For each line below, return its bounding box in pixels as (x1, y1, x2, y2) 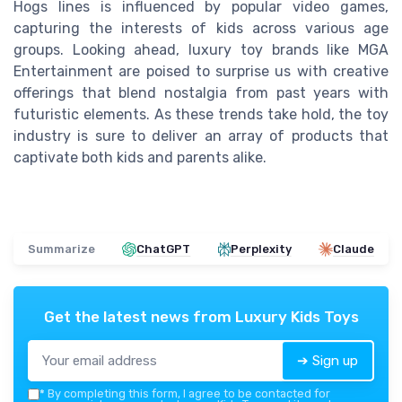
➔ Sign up (297, 353, 358, 370)
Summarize (28, 242, 95, 257)
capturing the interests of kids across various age (13, 20, 389, 38)
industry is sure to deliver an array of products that (13, 127, 389, 145)
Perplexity (230, 242, 292, 257)
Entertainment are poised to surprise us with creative (13, 63, 389, 81)
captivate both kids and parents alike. (13, 149, 267, 167)
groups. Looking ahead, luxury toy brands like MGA (13, 41, 389, 59)
